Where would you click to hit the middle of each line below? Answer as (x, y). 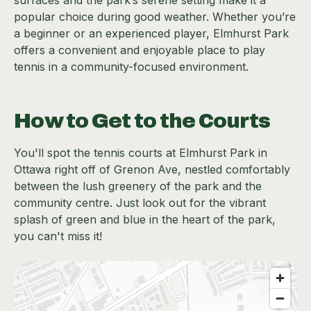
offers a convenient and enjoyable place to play (140, 50)
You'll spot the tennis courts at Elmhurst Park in (141, 152)
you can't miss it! (58, 236)
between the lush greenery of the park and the (138, 186)
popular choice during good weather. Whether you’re (155, 16)
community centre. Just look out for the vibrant (140, 202)
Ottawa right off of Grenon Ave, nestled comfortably (152, 169)
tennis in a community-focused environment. (131, 66)
